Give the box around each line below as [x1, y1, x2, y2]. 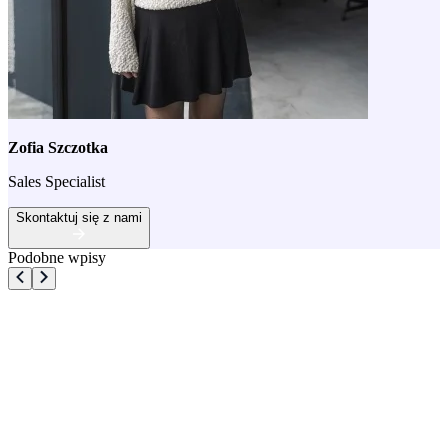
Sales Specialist [8, 172, 105, 190]
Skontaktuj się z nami [16, 209, 142, 225]
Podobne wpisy [8, 248, 106, 266]
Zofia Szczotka [8, 138, 108, 156]
